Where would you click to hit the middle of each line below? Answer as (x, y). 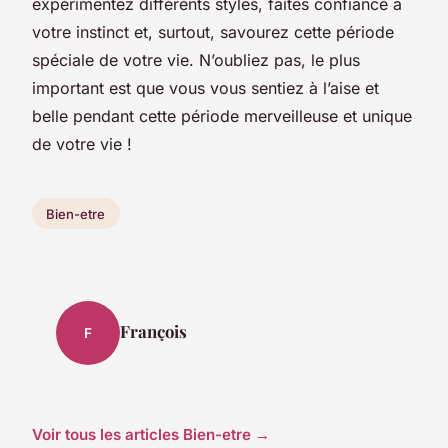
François (153, 331)
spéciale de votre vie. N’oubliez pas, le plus (196, 59)
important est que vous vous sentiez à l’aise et (205, 87)
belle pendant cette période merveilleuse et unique (222, 115)
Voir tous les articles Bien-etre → (151, 435)
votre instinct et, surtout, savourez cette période (213, 31)
